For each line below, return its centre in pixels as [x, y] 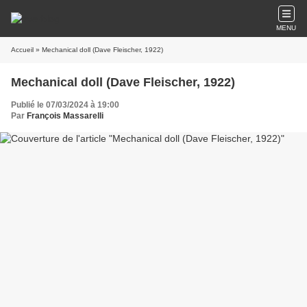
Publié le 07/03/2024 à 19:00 [65, 105]
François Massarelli [65, 116]
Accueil [22, 50]
